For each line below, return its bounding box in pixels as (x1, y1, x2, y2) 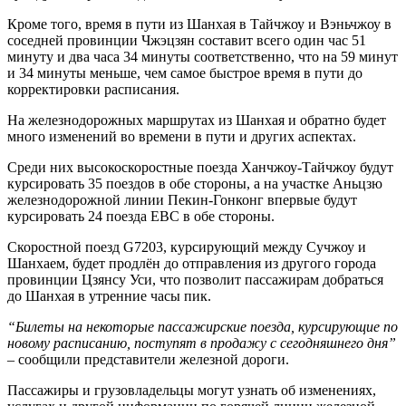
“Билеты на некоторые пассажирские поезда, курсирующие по (7, 318, 398, 334)
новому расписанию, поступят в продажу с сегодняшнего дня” (7, 334, 396, 351)
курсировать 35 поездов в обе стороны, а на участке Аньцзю (7, 175, 382, 191)
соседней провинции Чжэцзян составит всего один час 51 (7, 32, 366, 48)
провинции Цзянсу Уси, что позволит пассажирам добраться (7, 271, 383, 287)
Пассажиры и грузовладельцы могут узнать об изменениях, (7, 382, 376, 398)
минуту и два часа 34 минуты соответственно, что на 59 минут (7, 48, 398, 64)
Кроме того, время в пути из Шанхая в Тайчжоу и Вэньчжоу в (7, 15, 391, 32)
